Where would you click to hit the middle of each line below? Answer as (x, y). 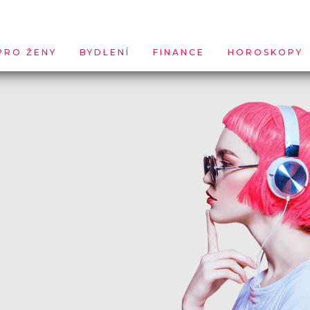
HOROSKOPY (265, 53)
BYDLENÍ (105, 53)
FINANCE (179, 53)
